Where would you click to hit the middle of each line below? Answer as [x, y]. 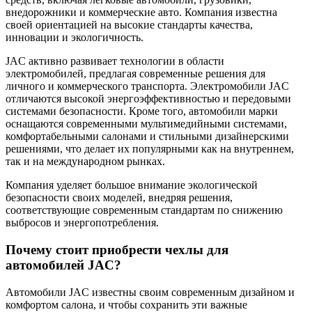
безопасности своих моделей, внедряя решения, [119, 198]
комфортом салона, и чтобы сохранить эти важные [126, 304]
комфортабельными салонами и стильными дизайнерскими [147, 136]
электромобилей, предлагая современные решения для [135, 74]
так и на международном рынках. [85, 162]
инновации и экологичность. [75, 38]
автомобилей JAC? [63, 265]
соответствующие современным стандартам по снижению [144, 210]
